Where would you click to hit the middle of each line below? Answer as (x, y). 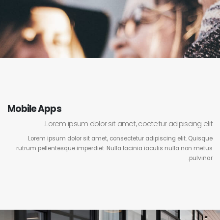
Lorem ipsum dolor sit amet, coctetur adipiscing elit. (129, 124)
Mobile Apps (34, 109)
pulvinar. (201, 158)
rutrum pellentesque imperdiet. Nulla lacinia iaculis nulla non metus (115, 149)
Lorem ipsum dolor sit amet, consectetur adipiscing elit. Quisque (121, 139)
